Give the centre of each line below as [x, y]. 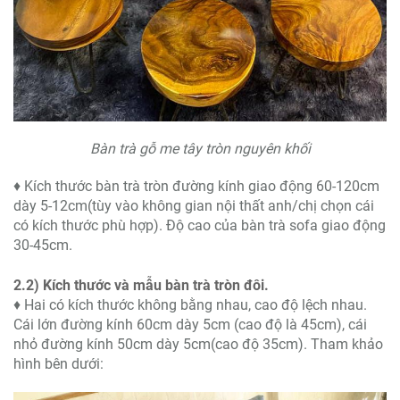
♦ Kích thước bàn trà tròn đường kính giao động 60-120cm [196, 187]
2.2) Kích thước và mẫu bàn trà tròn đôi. [141, 286]
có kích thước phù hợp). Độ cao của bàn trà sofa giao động [200, 226]
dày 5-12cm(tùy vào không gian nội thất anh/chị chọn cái [194, 206]
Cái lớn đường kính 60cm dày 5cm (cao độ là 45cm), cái [190, 325]
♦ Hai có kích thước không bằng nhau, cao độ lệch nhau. [190, 305]
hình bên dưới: [58, 364]
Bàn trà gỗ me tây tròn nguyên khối [200, 149]
